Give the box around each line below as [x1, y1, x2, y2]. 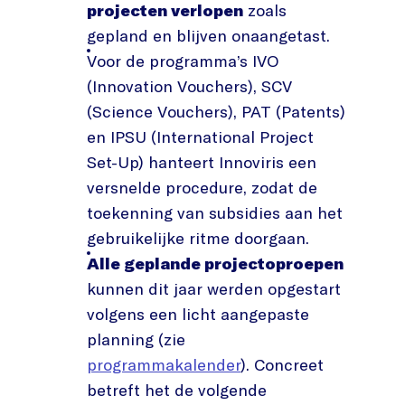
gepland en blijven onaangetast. [87, 24, 330, 46]
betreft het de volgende [87, 379, 267, 400]
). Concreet [240, 353, 324, 375]
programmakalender [87, 353, 240, 375]
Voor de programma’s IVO [87, 50, 278, 71]
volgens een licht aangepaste [87, 303, 309, 325]
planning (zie [87, 328, 185, 350]
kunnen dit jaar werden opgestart [87, 278, 341, 299]
